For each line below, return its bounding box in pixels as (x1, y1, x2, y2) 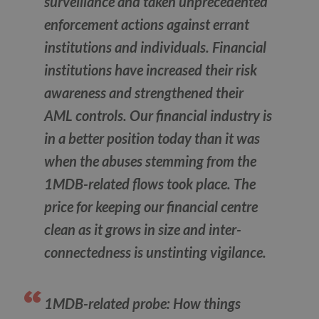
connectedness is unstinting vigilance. (44, 244, 267, 261)
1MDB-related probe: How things (44, 295, 241, 313)
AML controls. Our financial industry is (44, 107, 273, 125)
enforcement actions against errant (44, 16, 250, 33)
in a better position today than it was (44, 130, 261, 147)
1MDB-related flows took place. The (44, 175, 256, 193)
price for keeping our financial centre (44, 198, 258, 216)
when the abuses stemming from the (44, 152, 257, 170)
